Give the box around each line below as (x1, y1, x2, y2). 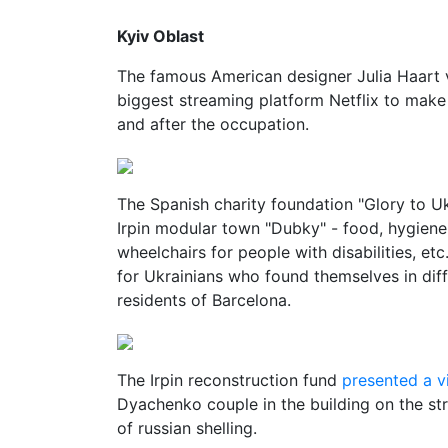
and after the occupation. (117, 114, 309, 134)
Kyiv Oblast (117, 26, 208, 46)
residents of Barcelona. (117, 290, 291, 310)
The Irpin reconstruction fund (117, 370, 342, 390)
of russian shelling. (117, 418, 262, 438)
